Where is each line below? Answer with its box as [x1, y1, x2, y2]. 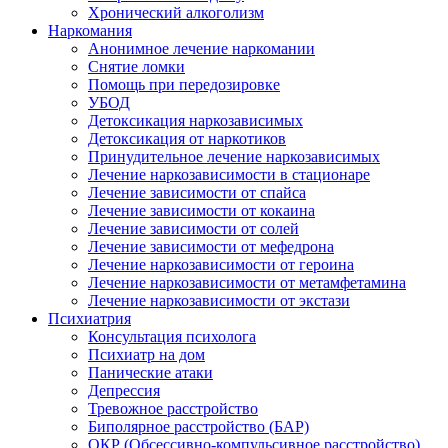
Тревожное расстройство [88, 400, 258, 417]
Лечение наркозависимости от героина [88, 256, 354, 273]
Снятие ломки [88, 58, 185, 75]
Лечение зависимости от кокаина [88, 202, 315, 219]
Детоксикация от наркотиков [88, 130, 286, 147]
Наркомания [48, 22, 132, 39]
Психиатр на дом [88, 346, 205, 363]
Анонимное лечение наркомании [88, 40, 315, 57]
